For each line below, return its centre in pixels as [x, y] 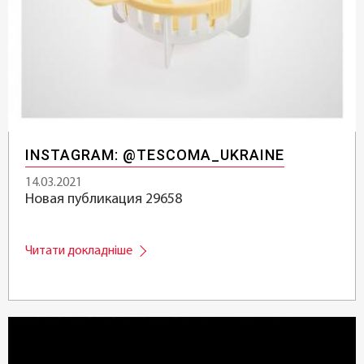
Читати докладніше [79, 251]
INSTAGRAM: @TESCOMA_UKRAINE [155, 154]
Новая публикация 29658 [104, 199]
